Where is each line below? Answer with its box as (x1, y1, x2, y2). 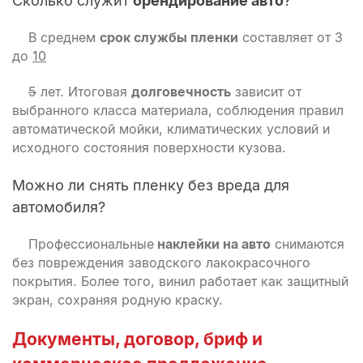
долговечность (131, 83, 231, 100)
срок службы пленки (100, 29, 238, 45)
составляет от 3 (238, 29, 343, 45)
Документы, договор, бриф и (12, 329, 263, 349)
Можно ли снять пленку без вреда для (12, 177, 289, 194)
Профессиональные (28, 236, 154, 252)
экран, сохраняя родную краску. (12, 292, 223, 308)
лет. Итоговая (36, 83, 131, 100)
